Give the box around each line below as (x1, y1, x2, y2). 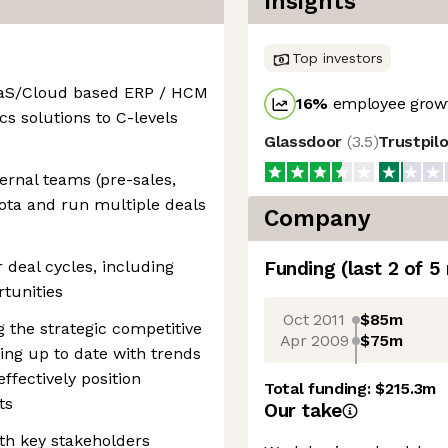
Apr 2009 (279, 330, 349, 350)
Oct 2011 (283, 309, 345, 329)
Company (264, 205, 371, 232)
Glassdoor (264, 132, 347, 151)
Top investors (292, 50, 383, 66)
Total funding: (264, 379, 376, 398)
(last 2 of (340, 257, 429, 280)
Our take (264, 399, 342, 422)
